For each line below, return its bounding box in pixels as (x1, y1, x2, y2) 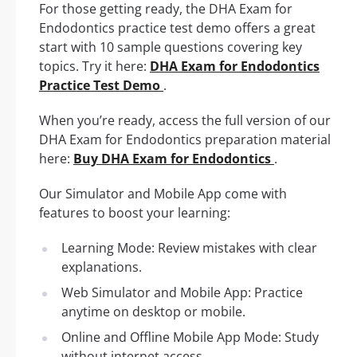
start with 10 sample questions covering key (39, 38, 302, 57)
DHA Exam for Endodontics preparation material (39, 131, 331, 149)
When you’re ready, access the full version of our (39, 112, 331, 130)
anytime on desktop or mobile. (61, 303, 245, 321)
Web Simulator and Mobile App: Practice (61, 284, 303, 302)
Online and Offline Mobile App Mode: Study (61, 328, 319, 347)
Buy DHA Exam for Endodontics (73, 150, 274, 168)
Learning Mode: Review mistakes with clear (61, 239, 317, 257)
